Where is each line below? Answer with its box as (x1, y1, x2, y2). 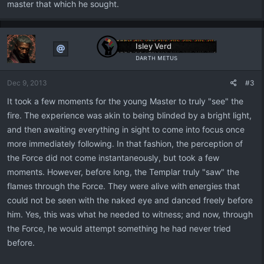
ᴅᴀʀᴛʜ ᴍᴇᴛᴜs (135, 53, 177, 62)
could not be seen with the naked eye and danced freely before (7, 195, 253, 205)
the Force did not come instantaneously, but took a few (7, 153, 219, 163)
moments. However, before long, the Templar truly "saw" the (7, 167, 239, 177)
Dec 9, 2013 (7, 78, 47, 87)
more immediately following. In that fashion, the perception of (7, 138, 243, 148)
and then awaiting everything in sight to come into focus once (7, 124, 245, 134)
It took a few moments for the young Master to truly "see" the (7, 96, 243, 106)
